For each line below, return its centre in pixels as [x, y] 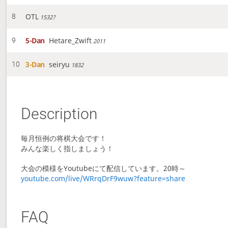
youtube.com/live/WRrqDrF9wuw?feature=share [103, 179]
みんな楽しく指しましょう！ [67, 149]
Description [59, 114]
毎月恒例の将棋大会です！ [64, 138]
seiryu [60, 65]
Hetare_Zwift [70, 41]
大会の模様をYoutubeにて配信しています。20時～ [107, 168]
